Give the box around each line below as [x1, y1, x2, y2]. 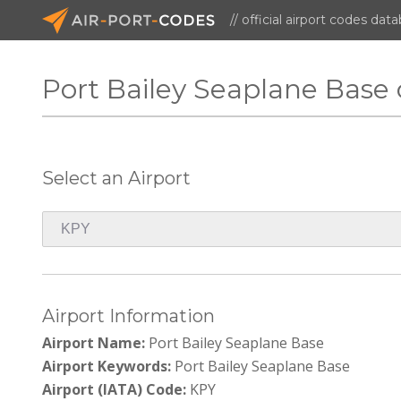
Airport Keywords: [42, 355, 172, 376]
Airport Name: [42, 332, 146, 353]
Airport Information [42, 304, 216, 327]
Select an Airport [42, 166, 192, 189]
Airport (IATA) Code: [42, 379, 187, 399]
